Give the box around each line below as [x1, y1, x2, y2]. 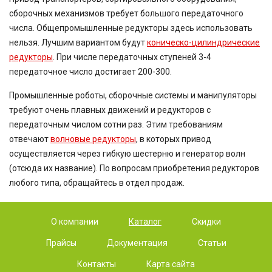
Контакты [77, 259, 116, 269]
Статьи [197, 238, 226, 248]
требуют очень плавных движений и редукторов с [9, 105, 211, 115]
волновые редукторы [50, 134, 136, 144]
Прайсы [46, 238, 76, 248]
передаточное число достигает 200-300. [9, 67, 172, 76]
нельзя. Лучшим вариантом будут [9, 38, 147, 47]
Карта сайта [146, 259, 195, 269]
